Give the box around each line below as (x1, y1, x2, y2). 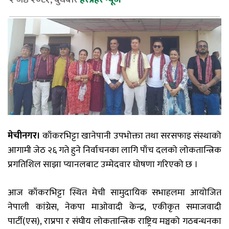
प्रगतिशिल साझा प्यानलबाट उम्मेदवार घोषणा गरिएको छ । (8, 157, 198, 173)
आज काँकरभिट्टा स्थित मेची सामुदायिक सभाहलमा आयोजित (8, 185, 221, 201)
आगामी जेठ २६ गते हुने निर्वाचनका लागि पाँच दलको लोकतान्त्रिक (8, 143, 221, 158)
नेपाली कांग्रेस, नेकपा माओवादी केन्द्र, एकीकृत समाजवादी (8, 199, 221, 215)
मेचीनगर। (8, 128, 40, 144)
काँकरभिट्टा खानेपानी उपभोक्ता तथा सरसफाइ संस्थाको (40, 128, 221, 144)
